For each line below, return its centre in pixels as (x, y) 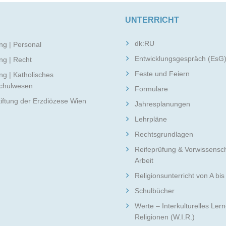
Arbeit (144, 160)
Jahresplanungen (163, 104)
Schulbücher (155, 191)
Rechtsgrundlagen (164, 134)
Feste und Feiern (162, 74)
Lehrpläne (151, 119)
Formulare (152, 89)
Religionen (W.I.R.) (165, 217)
